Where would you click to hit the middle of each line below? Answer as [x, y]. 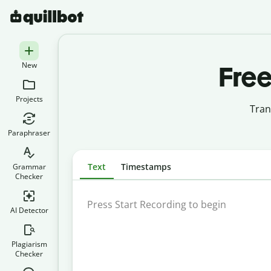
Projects [29, 99]
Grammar [29, 167]
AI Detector [29, 210]
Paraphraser [29, 133]
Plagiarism [29, 244]
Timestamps [146, 167]
